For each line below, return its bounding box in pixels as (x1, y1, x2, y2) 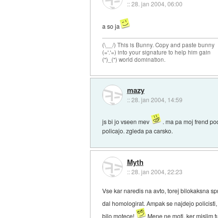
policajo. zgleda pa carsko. (102, 127, 173, 135)
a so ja (102, 21, 120, 30)
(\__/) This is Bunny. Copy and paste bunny (102, 40, 215, 49)
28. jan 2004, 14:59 (131, 95, 182, 104)
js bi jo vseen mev (102, 117, 151, 126)
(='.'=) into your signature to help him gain (102, 48, 211, 56)
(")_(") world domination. (102, 55, 166, 63)
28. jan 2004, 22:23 (131, 167, 182, 176)
